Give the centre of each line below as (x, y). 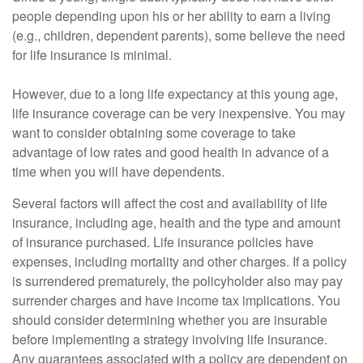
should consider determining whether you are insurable (170, 320)
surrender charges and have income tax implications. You (176, 301)
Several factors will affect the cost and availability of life (170, 203)
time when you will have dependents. (118, 172)
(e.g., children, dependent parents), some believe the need (179, 36)
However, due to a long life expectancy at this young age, (175, 94)
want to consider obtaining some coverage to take (154, 133)
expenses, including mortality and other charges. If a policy (179, 262)
